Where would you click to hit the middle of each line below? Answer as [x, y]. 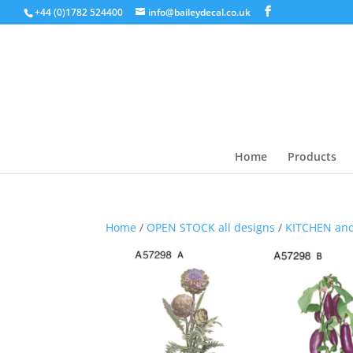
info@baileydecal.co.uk [199, 12]
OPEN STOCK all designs [211, 227]
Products [312, 156]
